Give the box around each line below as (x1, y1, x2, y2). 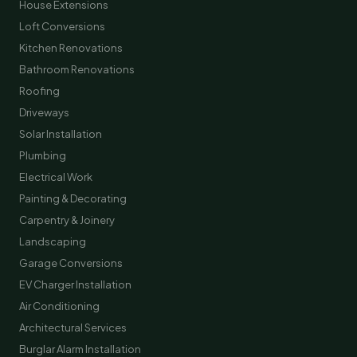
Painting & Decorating (19, 192, 127, 205)
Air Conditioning (19, 300, 100, 312)
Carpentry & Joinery (19, 214, 115, 226)
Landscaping (19, 235, 86, 248)
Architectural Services (19, 321, 127, 334)
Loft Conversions (19, 20, 105, 33)
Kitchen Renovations (19, 41, 123, 54)
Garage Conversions (19, 257, 123, 269)
